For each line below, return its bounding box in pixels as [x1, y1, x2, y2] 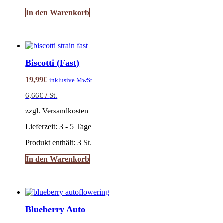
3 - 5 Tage [59, 122, 92, 131]
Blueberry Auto [25, 204, 86, 215]
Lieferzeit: [25, 122, 60, 131]
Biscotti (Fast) [25, 57, 80, 68]
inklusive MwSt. [49, 76, 94, 84]
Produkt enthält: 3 [25, 138, 84, 147]
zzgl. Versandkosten [25, 107, 89, 115]
